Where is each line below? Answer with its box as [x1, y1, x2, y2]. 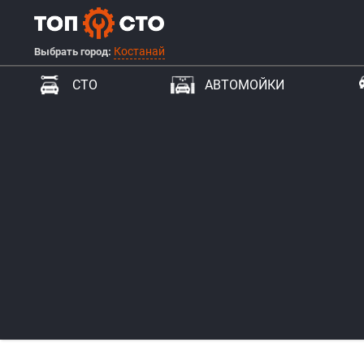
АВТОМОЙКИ [204, 77, 284, 93]
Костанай [114, 44, 165, 58]
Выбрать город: [34, 45, 114, 58]
